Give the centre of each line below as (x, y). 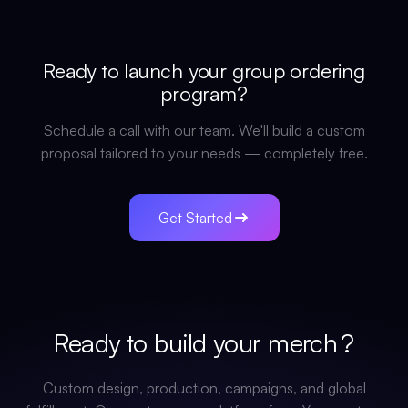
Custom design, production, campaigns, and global (204, 388)
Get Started (195, 218)
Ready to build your (161, 343)
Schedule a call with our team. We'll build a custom (204, 130)
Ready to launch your (138, 71)
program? (204, 93)
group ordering (298, 71)
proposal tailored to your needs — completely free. (204, 153)
